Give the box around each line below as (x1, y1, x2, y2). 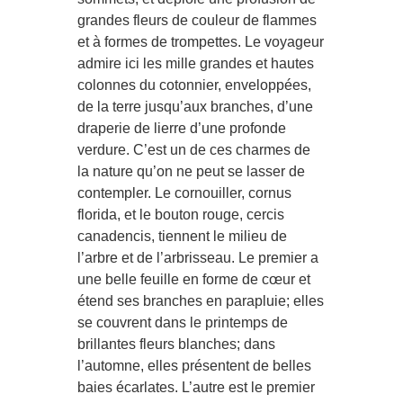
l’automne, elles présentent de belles (77, 357, 312, 373)
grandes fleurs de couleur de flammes (77, 12, 318, 28)
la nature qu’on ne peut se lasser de (77, 163, 306, 179)
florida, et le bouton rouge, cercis (77, 206, 285, 222)
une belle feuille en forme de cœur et (77, 271, 311, 287)
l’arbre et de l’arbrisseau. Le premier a (77, 249, 319, 265)
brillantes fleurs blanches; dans (77, 336, 276, 352)
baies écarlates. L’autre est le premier (77, 379, 316, 395)
